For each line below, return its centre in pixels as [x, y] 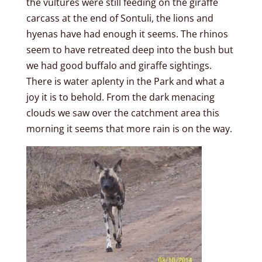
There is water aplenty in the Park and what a [125, 82]
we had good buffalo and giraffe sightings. [119, 66]
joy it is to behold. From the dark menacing [120, 97]
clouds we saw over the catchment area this [123, 113]
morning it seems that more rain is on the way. [129, 129]
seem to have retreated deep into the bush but [130, 50]
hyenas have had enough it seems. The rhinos [127, 34]
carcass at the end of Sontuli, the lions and [120, 18]
